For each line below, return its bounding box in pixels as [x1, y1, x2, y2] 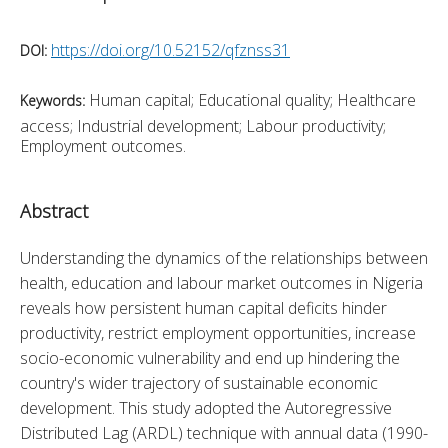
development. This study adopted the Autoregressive [20, 396, 392, 419]
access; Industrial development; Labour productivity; [20, 114, 386, 137]
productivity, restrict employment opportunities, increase [20, 321, 416, 344]
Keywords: [20, 90, 89, 110]
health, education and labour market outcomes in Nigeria [20, 271, 423, 294]
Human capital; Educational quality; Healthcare [89, 88, 416, 111]
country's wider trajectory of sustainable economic [20, 371, 378, 394]
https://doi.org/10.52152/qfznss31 [51, 38, 290, 61]
